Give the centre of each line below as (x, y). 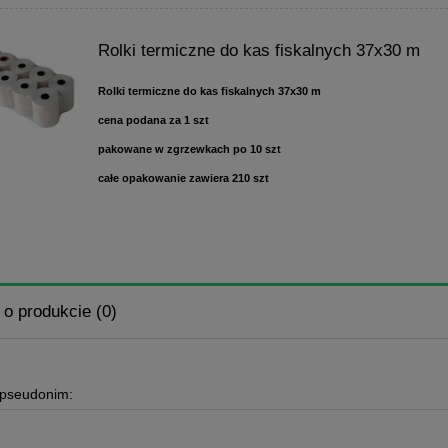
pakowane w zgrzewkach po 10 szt (190, 148)
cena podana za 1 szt (154, 119)
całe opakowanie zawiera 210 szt (184, 177)
